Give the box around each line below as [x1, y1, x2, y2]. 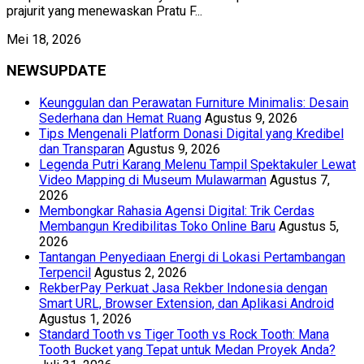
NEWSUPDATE [6, 62, 106, 80]
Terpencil [39, 265, 91, 281]
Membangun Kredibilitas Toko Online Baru [39, 219, 275, 235]
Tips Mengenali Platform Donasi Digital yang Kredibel [39, 126, 344, 142]
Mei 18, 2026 [6, 31, 81, 47]
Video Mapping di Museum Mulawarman [39, 172, 266, 188]
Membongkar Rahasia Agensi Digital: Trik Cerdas [39, 203, 314, 219]
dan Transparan [39, 141, 124, 158]
